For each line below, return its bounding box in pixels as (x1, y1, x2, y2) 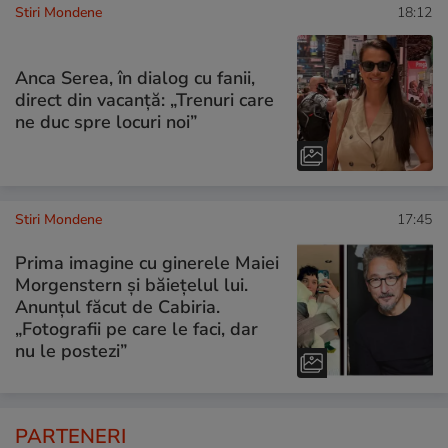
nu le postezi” (15, 338, 127, 363)
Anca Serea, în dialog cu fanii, (15, 65, 255, 90)
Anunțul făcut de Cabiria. (15, 294, 220, 319)
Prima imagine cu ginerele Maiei (15, 250, 279, 275)
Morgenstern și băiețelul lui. (15, 272, 248, 297)
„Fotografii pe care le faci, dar (15, 316, 258, 341)
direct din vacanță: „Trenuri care (15, 87, 274, 112)
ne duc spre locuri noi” (15, 109, 197, 134)
